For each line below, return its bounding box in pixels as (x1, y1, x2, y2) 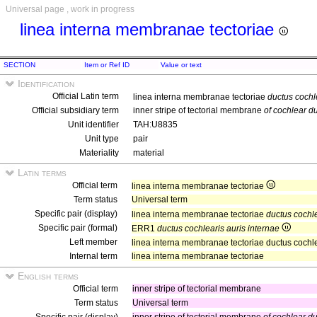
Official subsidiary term (32, 105, 119, 115)
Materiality (79, 148, 119, 158)
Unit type (85, 134, 119, 144)
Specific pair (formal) (38, 223, 117, 233)
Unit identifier (68, 120, 119, 129)
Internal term (69, 251, 117, 261)
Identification (15, 78, 74, 89)
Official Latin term (52, 91, 119, 101)
